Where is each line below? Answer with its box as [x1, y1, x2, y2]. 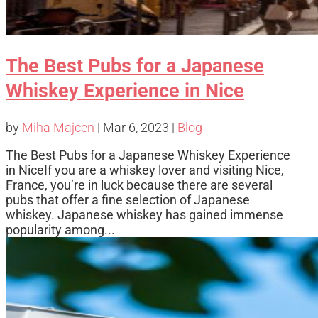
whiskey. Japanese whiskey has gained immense [6, 207, 283, 222]
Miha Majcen [22, 119, 94, 135]
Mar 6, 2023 [103, 119, 169, 135]
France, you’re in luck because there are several [6, 177, 273, 192]
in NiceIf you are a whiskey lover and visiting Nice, [6, 162, 284, 177]
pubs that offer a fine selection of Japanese [6, 192, 250, 207]
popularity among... [6, 221, 115, 237]
